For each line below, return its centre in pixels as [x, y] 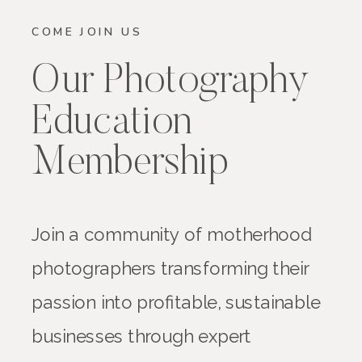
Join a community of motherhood [172, 235]
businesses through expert [141, 337]
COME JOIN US [87, 33]
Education [112, 124]
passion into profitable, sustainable [176, 303]
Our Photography [170, 84]
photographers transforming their [170, 269]
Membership [130, 165]
